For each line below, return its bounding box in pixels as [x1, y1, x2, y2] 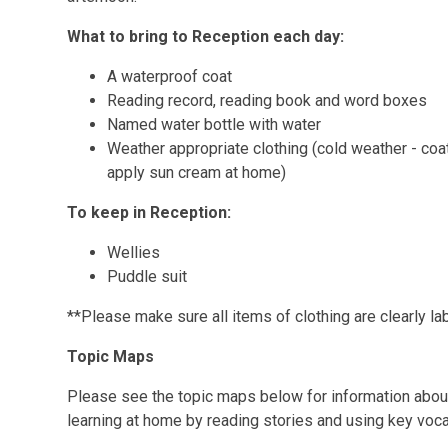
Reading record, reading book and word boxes [107, 91, 428, 110]
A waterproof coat [107, 67, 233, 86]
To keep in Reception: [67, 203, 232, 222]
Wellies [107, 243, 161, 262]
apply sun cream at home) [107, 163, 287, 182]
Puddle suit [107, 267, 188, 286]
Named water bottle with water [107, 115, 322, 134]
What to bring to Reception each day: [67, 27, 345, 46]
